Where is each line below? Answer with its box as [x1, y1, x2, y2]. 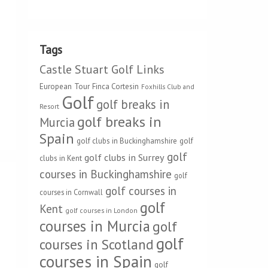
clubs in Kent [39, 153, 82, 163]
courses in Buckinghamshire [39, 167, 172, 181]
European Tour [39, 81, 90, 92]
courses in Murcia [39, 217, 150, 236]
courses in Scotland [39, 236, 154, 253]
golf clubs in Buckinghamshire [77, 136, 177, 146]
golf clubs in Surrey [84, 151, 165, 163]
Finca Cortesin [92, 81, 139, 92]
